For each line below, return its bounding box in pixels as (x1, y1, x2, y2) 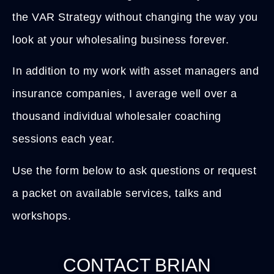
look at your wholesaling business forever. (12, 34, 232, 46)
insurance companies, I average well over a (12, 87, 237, 100)
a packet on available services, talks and (12, 187, 222, 199)
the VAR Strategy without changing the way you (12, 11, 258, 24)
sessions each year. (12, 133, 118, 146)
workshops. (12, 209, 71, 222)
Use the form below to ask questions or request (12, 164, 256, 177)
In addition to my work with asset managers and (12, 65, 259, 78)
